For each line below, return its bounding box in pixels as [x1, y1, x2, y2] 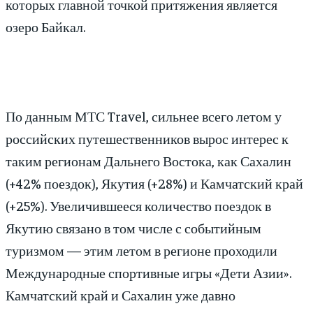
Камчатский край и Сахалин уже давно [6, 286, 235, 304]
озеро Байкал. [6, 17, 85, 36]
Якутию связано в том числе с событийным [6, 219, 261, 237]
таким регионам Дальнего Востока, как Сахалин [6, 152, 291, 170]
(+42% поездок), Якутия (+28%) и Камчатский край [6, 174, 303, 192]
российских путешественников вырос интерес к [6, 129, 289, 147]
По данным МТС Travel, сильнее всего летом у [6, 107, 282, 125]
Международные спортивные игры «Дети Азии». [6, 263, 291, 282]
